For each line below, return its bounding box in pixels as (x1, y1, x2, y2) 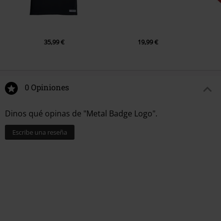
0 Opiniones (25, 82, 69, 93)
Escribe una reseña (12, 128, 67, 137)
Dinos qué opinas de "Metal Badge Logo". (5, 108, 157, 119)
